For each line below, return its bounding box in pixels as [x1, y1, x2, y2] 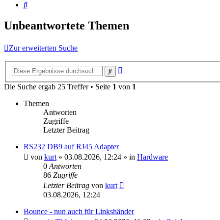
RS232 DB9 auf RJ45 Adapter [24, 142, 119, 151]
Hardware [137, 152, 168, 161]
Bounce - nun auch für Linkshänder [24, 207, 134, 216]
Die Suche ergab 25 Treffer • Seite [4, 82, 112, 91]
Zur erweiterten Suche [9, 44, 78, 53]
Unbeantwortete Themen [4, 19, 129, 32]
